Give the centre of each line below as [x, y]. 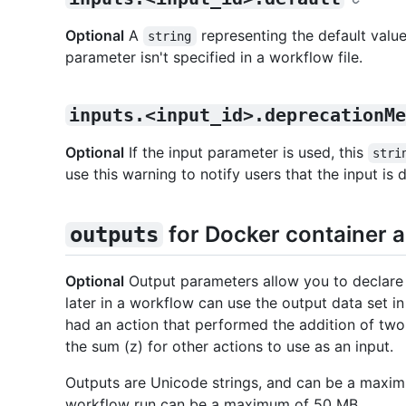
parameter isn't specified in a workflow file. [214, 57]
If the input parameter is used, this [246, 152]
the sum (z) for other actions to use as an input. [229, 347]
